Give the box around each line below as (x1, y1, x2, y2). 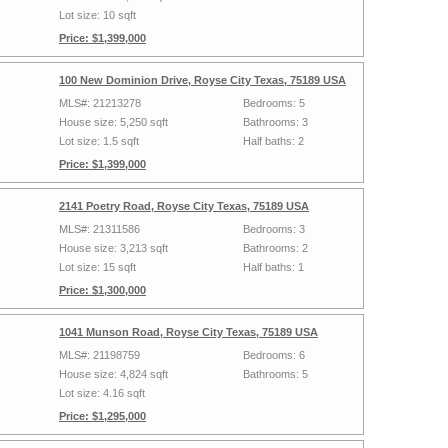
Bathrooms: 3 (243, 116, 308, 128)
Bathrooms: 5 (243, 368, 308, 380)
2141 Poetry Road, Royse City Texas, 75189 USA (59, 200, 309, 212)
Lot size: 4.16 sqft (59, 387, 145, 399)
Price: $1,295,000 (59, 410, 146, 422)
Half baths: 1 (243, 261, 304, 273)
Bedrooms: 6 (243, 349, 305, 361)
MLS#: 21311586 (59, 223, 140, 235)
